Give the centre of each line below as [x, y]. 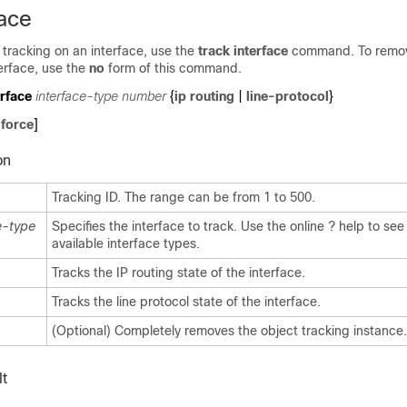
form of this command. [173, 68]
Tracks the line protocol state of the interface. [186, 302]
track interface [245, 51]
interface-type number [101, 96]
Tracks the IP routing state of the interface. [179, 273]
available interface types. [126, 243]
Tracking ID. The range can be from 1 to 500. [184, 197]
